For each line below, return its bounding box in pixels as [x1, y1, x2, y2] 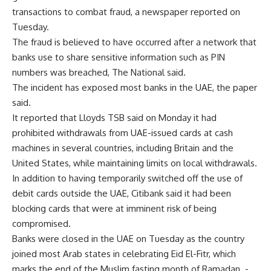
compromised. [12, 218, 71, 229]
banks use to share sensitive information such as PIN [12, 51, 225, 63]
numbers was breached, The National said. [12, 67, 186, 78]
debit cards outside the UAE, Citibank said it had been [12, 188, 231, 199]
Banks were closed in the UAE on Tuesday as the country [12, 233, 244, 244]
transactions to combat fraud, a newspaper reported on [12, 6, 240, 18]
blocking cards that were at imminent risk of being [12, 203, 217, 214]
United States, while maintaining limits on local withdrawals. [12, 157, 257, 169]
